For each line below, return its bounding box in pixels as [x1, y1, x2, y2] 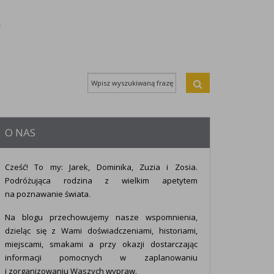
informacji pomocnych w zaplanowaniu [4, 252, 198, 264]
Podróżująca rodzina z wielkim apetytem [4, 175, 198, 186]
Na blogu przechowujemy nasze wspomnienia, [4, 212, 198, 223]
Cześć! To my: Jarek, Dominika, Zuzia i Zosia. [4, 161, 198, 172]
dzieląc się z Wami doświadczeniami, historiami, [4, 225, 198, 237]
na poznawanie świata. [4, 188, 91, 199]
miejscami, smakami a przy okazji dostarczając [4, 239, 198, 250]
